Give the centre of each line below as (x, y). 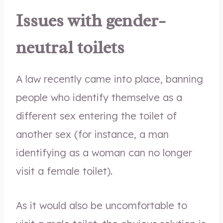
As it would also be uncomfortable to (102, 205)
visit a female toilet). (64, 171)
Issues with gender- (91, 20)
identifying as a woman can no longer (104, 153)
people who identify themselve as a (99, 97)
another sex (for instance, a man (92, 134)
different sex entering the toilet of (96, 116)
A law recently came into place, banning (110, 79)
